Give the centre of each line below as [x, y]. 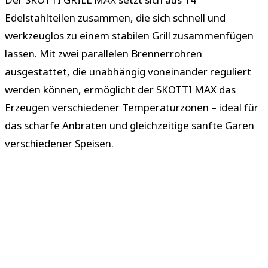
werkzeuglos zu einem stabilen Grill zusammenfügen [129, 35]
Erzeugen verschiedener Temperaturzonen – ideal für [132, 107]
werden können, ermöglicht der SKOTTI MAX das [120, 89]
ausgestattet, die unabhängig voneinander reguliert [128, 71]
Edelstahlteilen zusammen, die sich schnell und [115, 17]
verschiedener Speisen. [59, 143]
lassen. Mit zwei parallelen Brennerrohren [103, 53]
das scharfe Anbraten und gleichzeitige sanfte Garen [130, 125]
